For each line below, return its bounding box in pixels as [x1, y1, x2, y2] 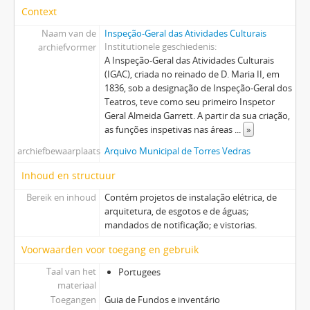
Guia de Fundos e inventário [104, 293, 220, 306]
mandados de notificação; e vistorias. [104, 218, 257, 231]
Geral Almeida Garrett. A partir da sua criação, [104, 109, 290, 122]
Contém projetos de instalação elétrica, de [104, 190, 277, 203]
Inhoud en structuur [21, 168, 116, 182]
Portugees [118, 265, 161, 278]
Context [21, 4, 57, 18]
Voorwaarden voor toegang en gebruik [21, 242, 199, 256]
